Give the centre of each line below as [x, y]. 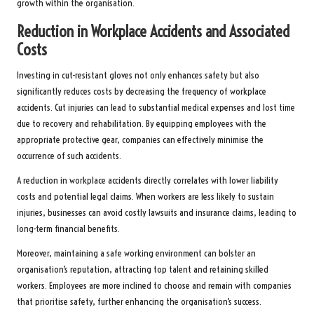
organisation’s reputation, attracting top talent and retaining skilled [143, 269]
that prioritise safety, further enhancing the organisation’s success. [139, 301]
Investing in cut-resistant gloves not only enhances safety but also [138, 75]
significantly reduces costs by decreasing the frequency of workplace [142, 91]
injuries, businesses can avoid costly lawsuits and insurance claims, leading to [157, 212]
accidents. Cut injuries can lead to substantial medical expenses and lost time [156, 107]
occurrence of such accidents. [69, 156]
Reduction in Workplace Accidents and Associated [153, 31]
